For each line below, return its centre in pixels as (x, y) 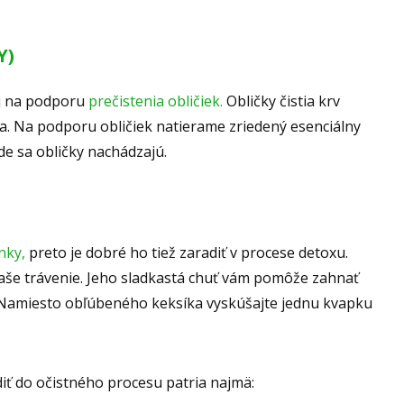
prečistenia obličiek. (156, 101)
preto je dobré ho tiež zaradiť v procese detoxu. (187, 253)
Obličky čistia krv (283, 101)
